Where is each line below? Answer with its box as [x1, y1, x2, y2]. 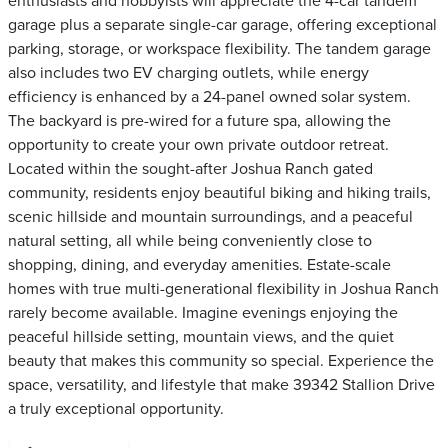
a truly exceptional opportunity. [8, 399, 224, 419]
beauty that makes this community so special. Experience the [8, 351, 434, 371]
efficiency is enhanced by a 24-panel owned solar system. [8, 87, 411, 107]
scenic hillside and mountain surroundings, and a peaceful [8, 207, 413, 227]
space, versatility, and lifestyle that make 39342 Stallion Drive [8, 375, 435, 395]
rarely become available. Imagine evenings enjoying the [8, 303, 398, 323]
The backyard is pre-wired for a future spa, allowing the [8, 111, 391, 131]
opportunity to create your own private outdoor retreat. [8, 135, 389, 155]
